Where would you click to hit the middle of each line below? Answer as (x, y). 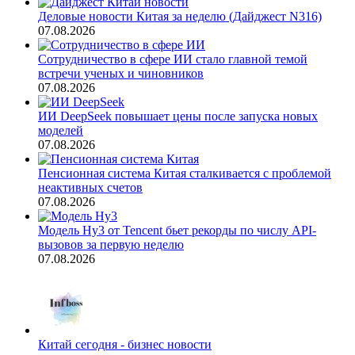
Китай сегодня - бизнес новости (125, 344)
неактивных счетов (90, 187)
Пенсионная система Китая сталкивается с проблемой (185, 173)
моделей (61, 130)
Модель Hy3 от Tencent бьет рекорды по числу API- (177, 230)
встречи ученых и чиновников (121, 73)
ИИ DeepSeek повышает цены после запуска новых (178, 116)
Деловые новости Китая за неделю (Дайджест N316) (180, 16)
